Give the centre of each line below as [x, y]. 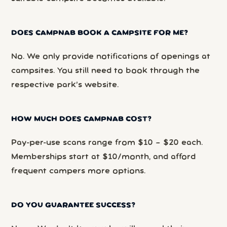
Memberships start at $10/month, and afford [104, 157]
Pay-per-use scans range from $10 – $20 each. [107, 143]
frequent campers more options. [79, 171]
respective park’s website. [65, 85]
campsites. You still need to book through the [106, 71]
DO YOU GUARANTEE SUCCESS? [73, 206]
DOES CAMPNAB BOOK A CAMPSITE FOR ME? [100, 33]
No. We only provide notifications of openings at [111, 56]
